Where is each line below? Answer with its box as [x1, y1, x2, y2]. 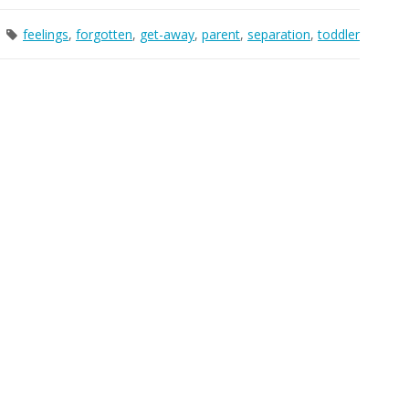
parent [202, 26, 240, 43]
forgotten [76, 26, 132, 43]
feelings [23, 26, 68, 43]
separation [247, 26, 310, 43]
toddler [318, 26, 360, 43]
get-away [140, 26, 194, 43]
